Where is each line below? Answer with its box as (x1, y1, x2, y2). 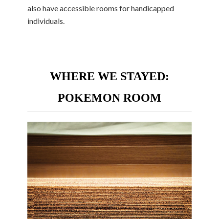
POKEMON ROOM (58, 91, 161, 104)
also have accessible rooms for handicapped (27, 3, 174, 13)
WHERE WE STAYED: (50, 69, 169, 83)
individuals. (27, 16, 65, 25)
